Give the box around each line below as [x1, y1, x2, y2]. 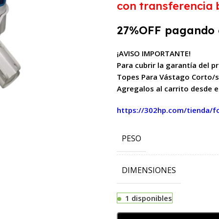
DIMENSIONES [122, 165, 176, 175]
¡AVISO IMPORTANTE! [117, 48, 191, 58]
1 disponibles [125, 193, 172, 203]
